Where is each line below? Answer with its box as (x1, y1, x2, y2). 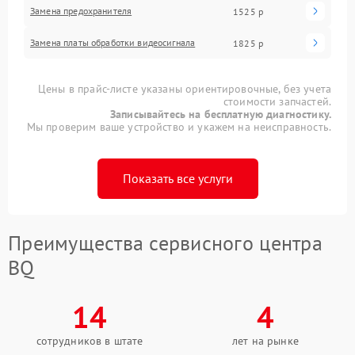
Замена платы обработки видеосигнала (30, 36, 196, 48)
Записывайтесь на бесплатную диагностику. (110, 107, 331, 121)
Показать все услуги (122, 170, 233, 186)
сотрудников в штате (36, 334, 143, 348)
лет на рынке (232, 334, 299, 348)
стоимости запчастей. (223, 94, 331, 109)
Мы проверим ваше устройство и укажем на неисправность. (26, 120, 331, 134)
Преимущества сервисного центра (8, 230, 323, 256)
